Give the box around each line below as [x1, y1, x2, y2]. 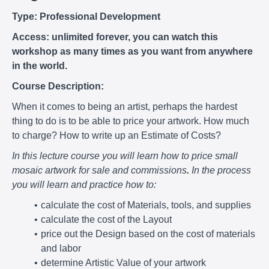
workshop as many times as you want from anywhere [12, 46, 253, 56]
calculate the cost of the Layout [40, 214, 172, 225]
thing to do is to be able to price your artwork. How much [12, 115, 249, 126]
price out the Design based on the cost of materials [40, 228, 255, 239]
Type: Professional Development [12, 11, 160, 22]
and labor [41, 243, 81, 253]
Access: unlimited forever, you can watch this [12, 31, 218, 42]
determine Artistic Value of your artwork [40, 257, 206, 268]
